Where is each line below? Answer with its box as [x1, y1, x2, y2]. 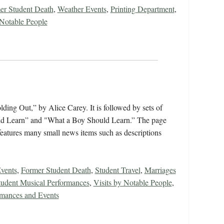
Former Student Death [20, 164, 91, 175]
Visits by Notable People [93, 177, 172, 188]
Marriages [144, 164, 176, 175]
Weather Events [57, 3, 106, 14]
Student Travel [94, 164, 140, 175]
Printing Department [110, 3, 174, 14]
